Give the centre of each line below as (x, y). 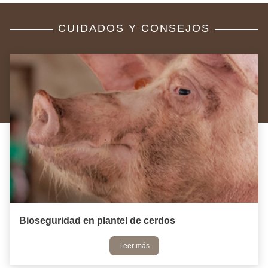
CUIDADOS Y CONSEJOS (134, 28)
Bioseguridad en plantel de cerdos (97, 221)
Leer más (134, 246)
